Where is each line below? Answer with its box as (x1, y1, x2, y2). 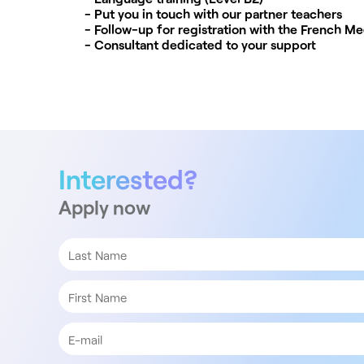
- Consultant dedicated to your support (84, 37, 316, 53)
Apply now (58, 195, 150, 219)
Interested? (58, 162, 197, 196)
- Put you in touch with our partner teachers (84, 6, 342, 22)
